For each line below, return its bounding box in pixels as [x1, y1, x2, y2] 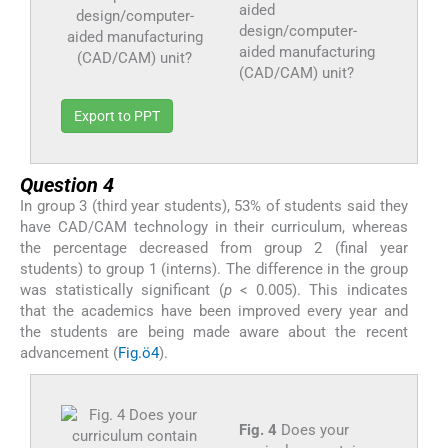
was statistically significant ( [20, 281, 224, 300]
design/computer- [238, 22, 357, 41]
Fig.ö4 [118, 344, 159, 363]
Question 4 [20, 173, 114, 198]
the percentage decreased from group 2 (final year [20, 239, 408, 258]
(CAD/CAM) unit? [238, 64, 354, 83]
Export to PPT [74, 108, 160, 125]
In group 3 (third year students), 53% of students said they [20, 197, 408, 216]
